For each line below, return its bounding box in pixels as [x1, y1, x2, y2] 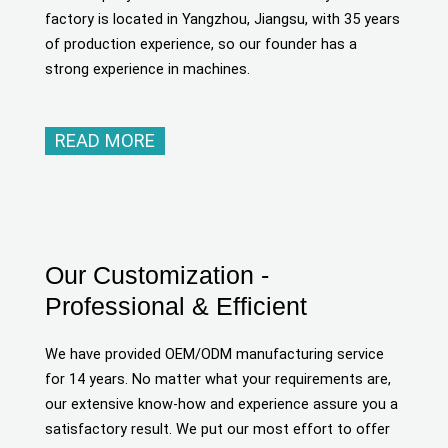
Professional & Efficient [45, 292, 307, 321]
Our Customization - [45, 261, 269, 290]
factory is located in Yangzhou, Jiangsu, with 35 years [45, 9, 400, 28]
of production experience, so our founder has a [45, 34, 357, 53]
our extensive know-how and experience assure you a [45, 395, 398, 414]
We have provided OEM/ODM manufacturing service [45, 345, 384, 364]
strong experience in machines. [45, 59, 250, 78]
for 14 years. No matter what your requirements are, [45, 370, 391, 389]
